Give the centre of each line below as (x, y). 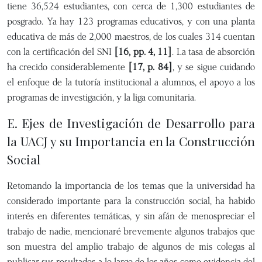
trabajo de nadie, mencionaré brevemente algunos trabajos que (131, 231)
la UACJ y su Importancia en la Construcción (131, 141)
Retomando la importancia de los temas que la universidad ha (131, 186)
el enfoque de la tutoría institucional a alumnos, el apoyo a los (131, 82)
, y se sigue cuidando (214, 67)
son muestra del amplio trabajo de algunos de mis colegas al (131, 247)
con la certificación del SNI (61, 52)
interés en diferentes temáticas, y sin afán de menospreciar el (131, 216)
